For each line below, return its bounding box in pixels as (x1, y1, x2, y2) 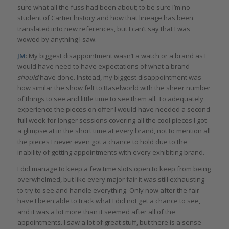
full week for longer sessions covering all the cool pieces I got (17, 115, 207, 125)
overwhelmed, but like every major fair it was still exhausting (17, 174, 204, 184)
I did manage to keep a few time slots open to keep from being (17, 164, 211, 173)
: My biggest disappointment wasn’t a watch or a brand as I (25, 51, 206, 60)
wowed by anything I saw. (17, 34, 97, 44)
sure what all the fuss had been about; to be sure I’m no (17, 2, 190, 12)
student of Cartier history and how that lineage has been (17, 13, 193, 22)
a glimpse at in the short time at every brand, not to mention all (17, 126, 211, 135)
